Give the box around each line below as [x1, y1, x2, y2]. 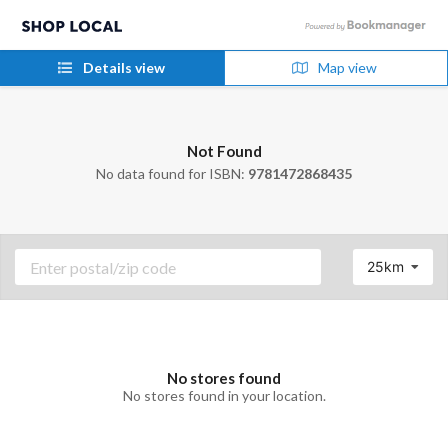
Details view [79, 59, 165, 76]
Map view [314, 59, 377, 76]
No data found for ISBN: [96, 164, 248, 182]
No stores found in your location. [122, 386, 326, 404]
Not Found [186, 141, 262, 160]
